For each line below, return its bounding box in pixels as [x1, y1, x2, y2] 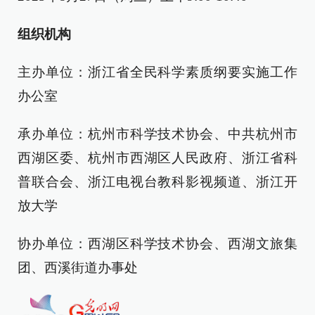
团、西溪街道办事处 [18, 259, 138, 275]
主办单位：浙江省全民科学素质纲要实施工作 [18, 64, 297, 79]
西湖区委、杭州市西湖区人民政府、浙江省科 [18, 150, 297, 165]
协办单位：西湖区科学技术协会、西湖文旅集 [18, 236, 297, 251]
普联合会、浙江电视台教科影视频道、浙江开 [18, 174, 297, 189]
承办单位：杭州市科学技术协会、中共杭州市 [18, 126, 297, 141]
